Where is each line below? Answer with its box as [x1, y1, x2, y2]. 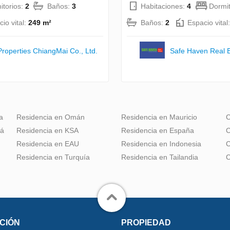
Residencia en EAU [16, 139, 79, 148]
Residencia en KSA [16, 126, 79, 135]
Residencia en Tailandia [121, 152, 198, 161]
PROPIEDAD [121, 218, 171, 227]
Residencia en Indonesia [121, 139, 201, 148]
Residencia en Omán [16, 112, 85, 121]
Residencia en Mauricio [121, 112, 197, 121]
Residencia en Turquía [16, 152, 90, 161]
